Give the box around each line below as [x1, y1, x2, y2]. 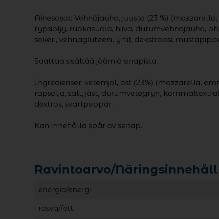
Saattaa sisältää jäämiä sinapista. [34, 56, 158, 66]
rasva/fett [38, 203, 73, 213]
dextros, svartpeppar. [34, 99, 113, 109]
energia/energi [38, 185, 91, 194]
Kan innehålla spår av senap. [34, 121, 142, 130]
